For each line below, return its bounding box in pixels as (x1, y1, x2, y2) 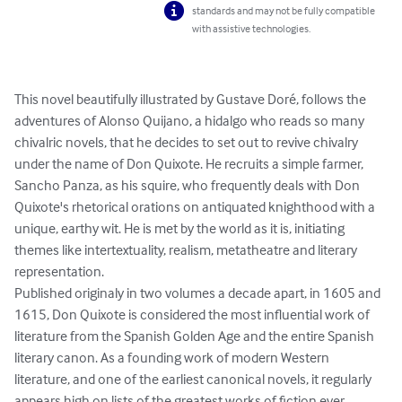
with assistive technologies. (192, 22, 311, 36)
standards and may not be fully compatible (192, 4, 376, 18)
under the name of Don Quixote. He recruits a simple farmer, (14, 154, 366, 173)
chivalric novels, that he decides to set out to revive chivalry (14, 133, 361, 152)
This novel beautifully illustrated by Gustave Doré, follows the (14, 90, 369, 109)
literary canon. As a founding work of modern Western (14, 348, 332, 367)
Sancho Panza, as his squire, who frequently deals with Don (14, 176, 363, 195)
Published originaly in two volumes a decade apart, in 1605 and (14, 284, 383, 302)
